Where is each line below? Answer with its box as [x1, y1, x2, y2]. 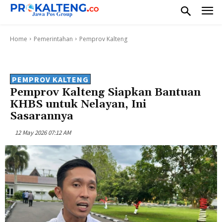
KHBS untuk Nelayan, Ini [10, 97, 146, 111]
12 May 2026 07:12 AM [15, 128, 71, 137]
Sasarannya [10, 109, 73, 123]
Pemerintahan [34, 34, 73, 43]
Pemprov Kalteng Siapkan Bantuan [10, 85, 201, 100]
